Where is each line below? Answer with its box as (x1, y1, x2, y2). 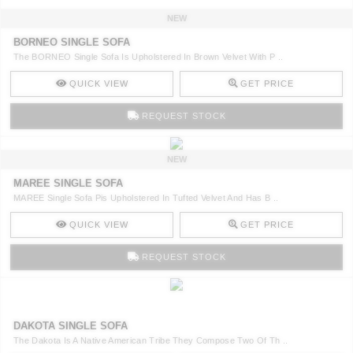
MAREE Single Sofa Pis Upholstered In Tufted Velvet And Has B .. (13, 193, 279, 203)
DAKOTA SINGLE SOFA (13, 320, 128, 333)
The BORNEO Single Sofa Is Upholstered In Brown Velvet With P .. (13, 52, 284, 62)
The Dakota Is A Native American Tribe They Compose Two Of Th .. (13, 336, 288, 346)
